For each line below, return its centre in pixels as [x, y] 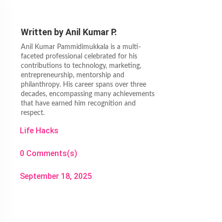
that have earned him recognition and [79, 103]
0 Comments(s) [49, 153]
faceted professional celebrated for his [79, 56]
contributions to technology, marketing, [81, 66]
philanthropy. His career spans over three [84, 84]
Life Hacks [39, 130]
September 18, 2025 [56, 176]
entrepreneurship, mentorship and [73, 75]
